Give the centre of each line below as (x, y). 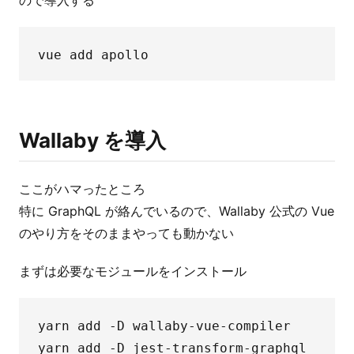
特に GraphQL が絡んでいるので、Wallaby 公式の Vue (177, 211)
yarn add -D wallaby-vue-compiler (164, 326)
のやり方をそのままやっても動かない (126, 233)
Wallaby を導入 (92, 140)
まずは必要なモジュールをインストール (133, 271)
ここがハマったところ (82, 189)
